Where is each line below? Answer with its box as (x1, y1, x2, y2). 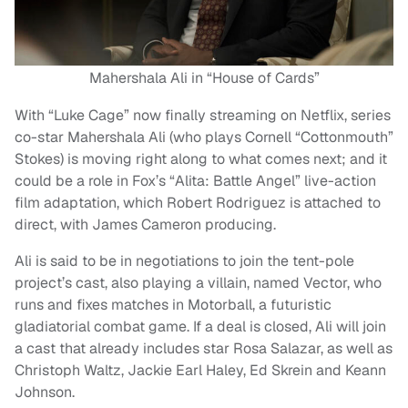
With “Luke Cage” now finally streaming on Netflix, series (15, 106, 391, 126)
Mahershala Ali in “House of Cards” (88, 68, 320, 88)
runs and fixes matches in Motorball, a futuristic (15, 295, 331, 315)
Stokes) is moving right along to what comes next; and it (15, 149, 387, 169)
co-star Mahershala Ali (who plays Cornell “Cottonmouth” (15, 127, 393, 148)
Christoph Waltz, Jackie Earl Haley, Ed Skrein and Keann (15, 361, 386, 381)
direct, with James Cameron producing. (15, 215, 276, 235)
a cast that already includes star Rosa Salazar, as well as (15, 339, 393, 359)
